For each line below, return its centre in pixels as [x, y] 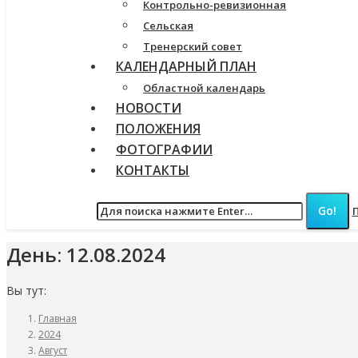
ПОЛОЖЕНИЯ [158, 129]
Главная [58, 319]
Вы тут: [26, 291]
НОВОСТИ [149, 108]
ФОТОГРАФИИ [164, 149]
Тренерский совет [193, 46]
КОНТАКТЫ [153, 170]
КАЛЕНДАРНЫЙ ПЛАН [186, 66]
